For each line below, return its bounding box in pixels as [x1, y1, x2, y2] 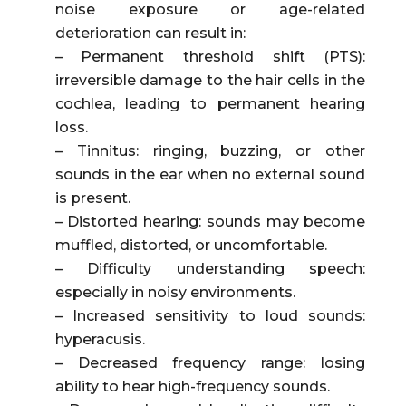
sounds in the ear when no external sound [54, 166, 366, 183]
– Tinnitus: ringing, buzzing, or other [54, 142, 366, 159]
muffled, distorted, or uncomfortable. [54, 237, 327, 254]
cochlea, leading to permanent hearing [54, 95, 366, 112]
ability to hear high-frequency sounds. [54, 378, 330, 395]
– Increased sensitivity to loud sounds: [54, 307, 366, 324]
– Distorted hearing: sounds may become [54, 213, 366, 230]
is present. [54, 189, 130, 207]
